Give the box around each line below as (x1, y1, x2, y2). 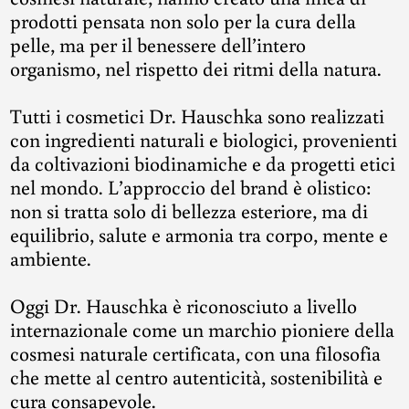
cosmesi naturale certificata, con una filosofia (10, 339, 381, 366)
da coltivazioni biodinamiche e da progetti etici (10, 149, 395, 176)
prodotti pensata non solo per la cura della (10, 6, 356, 34)
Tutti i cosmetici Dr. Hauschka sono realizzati (10, 101, 384, 129)
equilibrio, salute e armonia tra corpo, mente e (10, 220, 388, 247)
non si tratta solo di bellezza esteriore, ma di (10, 196, 368, 224)
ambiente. (10, 244, 91, 271)
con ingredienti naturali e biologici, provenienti (10, 125, 397, 152)
